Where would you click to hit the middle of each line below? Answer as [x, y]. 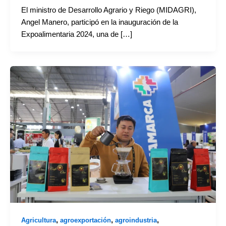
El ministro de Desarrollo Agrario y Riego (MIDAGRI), [108, 10]
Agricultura [38, 220]
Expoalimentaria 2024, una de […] [76, 34]
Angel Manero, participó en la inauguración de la [99, 22]
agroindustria [136, 220]
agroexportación [85, 220]
